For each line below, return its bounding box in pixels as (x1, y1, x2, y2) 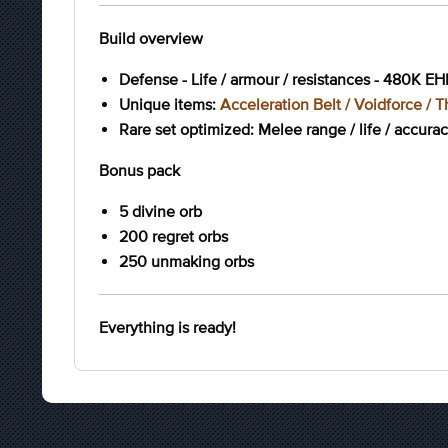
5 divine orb (119, 202, 202, 220)
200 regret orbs (119, 227, 228, 245)
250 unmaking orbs (119, 252, 254, 270)
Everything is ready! (99, 318, 236, 336)
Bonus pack (99, 161, 180, 179)
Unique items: (119, 95, 220, 113)
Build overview (99, 29, 203, 47)
